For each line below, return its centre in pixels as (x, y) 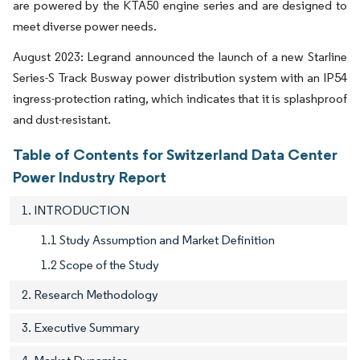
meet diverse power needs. (85, 26)
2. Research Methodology (90, 294)
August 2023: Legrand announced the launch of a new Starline (180, 56)
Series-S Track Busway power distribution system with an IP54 (180, 77)
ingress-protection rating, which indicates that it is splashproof (180, 98)
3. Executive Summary (81, 327)
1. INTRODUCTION (76, 210)
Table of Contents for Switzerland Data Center (175, 154)
